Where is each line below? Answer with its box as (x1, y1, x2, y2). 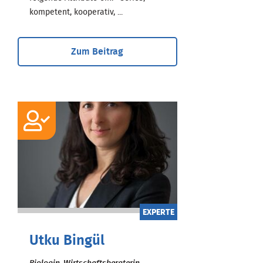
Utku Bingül (29, 233, 104, 248)
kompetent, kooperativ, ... (29, 8, 123, 16)
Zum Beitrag (71, 46, 124, 56)
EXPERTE (142, 208, 174, 217)
